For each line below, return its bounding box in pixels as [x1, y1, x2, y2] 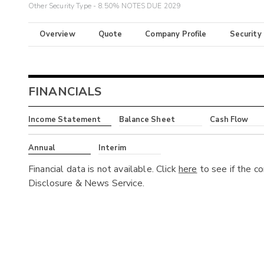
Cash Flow [210, 114, 249, 126]
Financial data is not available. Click [28, 162, 179, 176]
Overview [39, 29, 75, 40]
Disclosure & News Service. [28, 176, 144, 190]
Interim [98, 142, 126, 153]
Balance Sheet [119, 114, 176, 126]
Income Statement [28, 114, 101, 126]
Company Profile [145, 29, 207, 40]
